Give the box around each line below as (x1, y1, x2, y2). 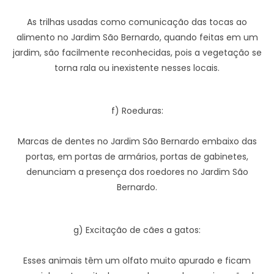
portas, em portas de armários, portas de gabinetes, (26, 150, 248, 163)
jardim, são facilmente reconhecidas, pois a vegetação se (12, 46, 262, 59)
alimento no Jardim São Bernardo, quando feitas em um (16, 31, 258, 43)
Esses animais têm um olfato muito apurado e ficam (23, 254, 251, 267)
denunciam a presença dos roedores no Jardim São (26, 166, 248, 178)
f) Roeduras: (111, 105, 163, 117)
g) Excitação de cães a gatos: (73, 224, 201, 236)
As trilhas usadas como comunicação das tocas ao (27, 16, 247, 28)
